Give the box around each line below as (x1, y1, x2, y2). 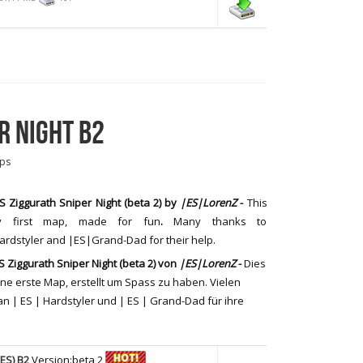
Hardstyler (43, 293, 95, 308)
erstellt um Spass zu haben (68, 275, 205, 289)
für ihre (207, 293, 244, 308)
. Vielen (205, 275, 241, 289)
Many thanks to (173, 213, 267, 228)
